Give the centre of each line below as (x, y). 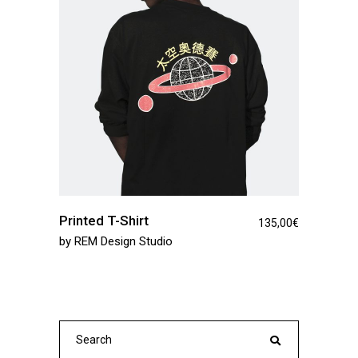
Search (74, 329)
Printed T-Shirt (104, 220)
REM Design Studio (123, 241)
